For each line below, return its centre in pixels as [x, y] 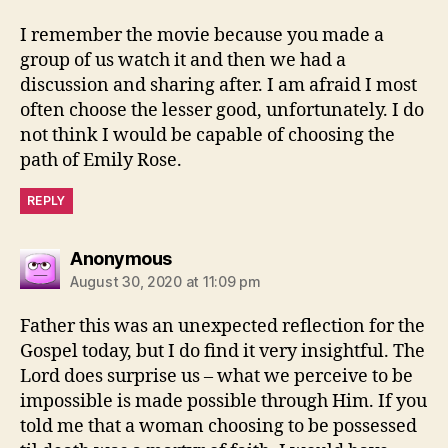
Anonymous [121, 258]
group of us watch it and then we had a [183, 60]
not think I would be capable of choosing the [207, 135]
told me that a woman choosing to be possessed [218, 426]
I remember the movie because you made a [202, 35]
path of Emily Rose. [101, 160]
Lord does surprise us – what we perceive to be [216, 376]
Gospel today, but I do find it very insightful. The [222, 351]
